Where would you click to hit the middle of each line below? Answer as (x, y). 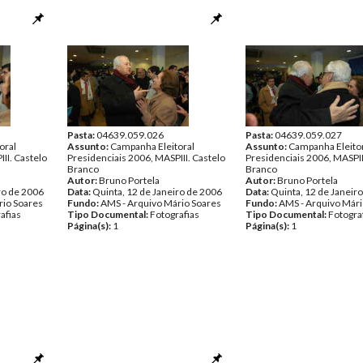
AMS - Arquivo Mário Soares (161, 203)
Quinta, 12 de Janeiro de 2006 (157, 192)
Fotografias (175, 214)
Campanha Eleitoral (152, 146)
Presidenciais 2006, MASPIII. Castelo (146, 158)
